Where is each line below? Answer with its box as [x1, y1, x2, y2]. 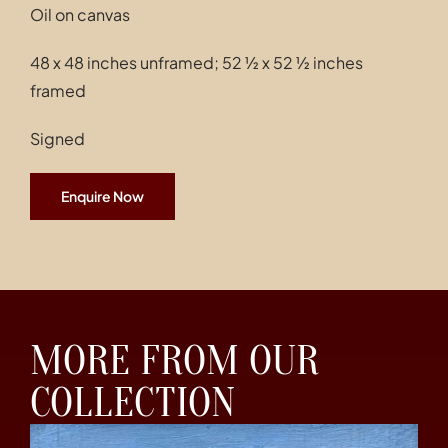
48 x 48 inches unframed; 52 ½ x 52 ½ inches [29, 52, 363, 74]
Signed [29, 128, 85, 150]
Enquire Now [60, 187, 144, 206]
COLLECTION [29, 378, 236, 428]
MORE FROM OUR [29, 336, 319, 386]
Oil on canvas [29, 4, 130, 26]
